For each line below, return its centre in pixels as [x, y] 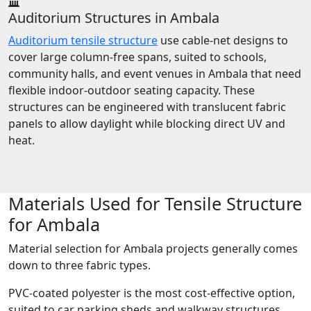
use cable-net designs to [223, 41]
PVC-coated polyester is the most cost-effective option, [152, 293]
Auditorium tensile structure [83, 41]
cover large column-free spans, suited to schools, [137, 57]
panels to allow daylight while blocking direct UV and [147, 124]
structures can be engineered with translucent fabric [147, 107]
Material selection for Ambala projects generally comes [153, 249]
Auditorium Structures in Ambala [114, 18]
